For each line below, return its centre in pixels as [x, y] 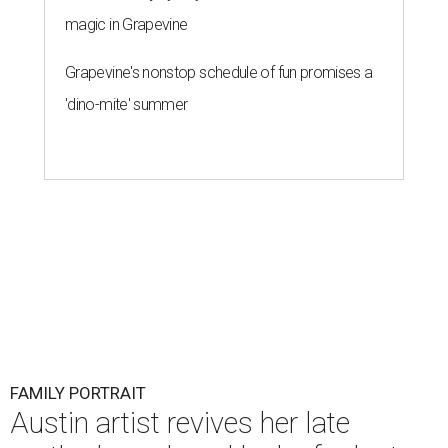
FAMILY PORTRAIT [78, 393]
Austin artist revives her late [180, 423]
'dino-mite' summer [126, 104]
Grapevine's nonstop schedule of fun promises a [219, 72]
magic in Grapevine [126, 24]
